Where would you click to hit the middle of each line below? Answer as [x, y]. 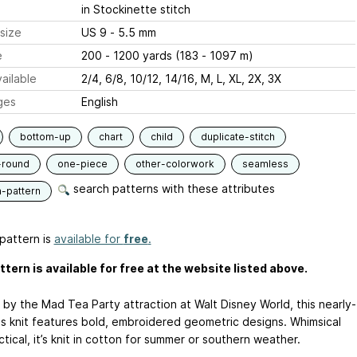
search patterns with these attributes [172, 188]
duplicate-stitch [237, 137]
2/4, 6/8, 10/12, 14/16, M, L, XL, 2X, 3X [181, 78]
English [99, 102]
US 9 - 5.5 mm [133, 32]
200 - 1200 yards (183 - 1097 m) [167, 55]
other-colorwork [175, 164]
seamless [265, 164]
